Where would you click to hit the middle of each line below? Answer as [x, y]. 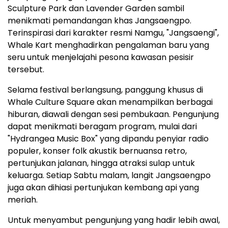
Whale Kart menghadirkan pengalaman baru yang [108, 45]
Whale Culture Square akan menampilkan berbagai [110, 102]
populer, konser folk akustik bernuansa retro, [97, 151]
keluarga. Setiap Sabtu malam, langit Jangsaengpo [109, 176]
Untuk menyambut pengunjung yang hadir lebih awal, [114, 220]
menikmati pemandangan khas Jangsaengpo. [99, 21]
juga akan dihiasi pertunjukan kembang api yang [103, 188]
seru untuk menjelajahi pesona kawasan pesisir [101, 58]
